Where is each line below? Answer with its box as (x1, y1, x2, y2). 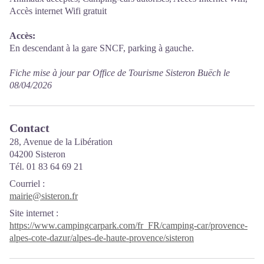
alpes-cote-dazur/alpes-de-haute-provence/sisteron (9, 233, 194, 243)
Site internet (9, 208, 54, 218)
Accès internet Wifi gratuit (9, 6, 107, 16)
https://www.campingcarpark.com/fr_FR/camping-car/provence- (9, 220, 247, 230)
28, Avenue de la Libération (9, 137, 113, 147)
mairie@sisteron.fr (9, 191, 78, 201)
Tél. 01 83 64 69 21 (9, 161, 83, 171)
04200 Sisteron (9, 149, 65, 159)
